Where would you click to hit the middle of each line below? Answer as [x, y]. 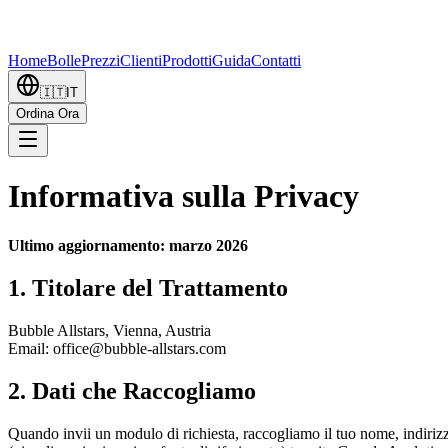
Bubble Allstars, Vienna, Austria [109, 330]
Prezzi [100, 60]
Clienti [141, 60]
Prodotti [187, 60]
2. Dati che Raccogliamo [132, 390]
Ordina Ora [47, 113]
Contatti [276, 60]
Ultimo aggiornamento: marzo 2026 [128, 245]
